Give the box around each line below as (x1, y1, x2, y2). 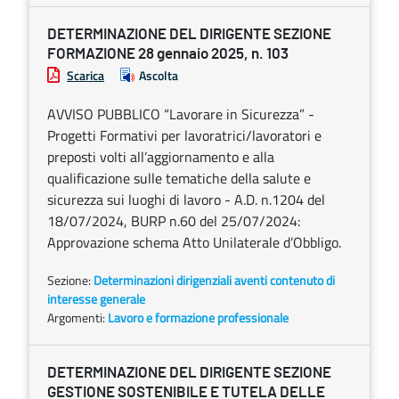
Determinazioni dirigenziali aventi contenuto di (94, 271, 335, 289)
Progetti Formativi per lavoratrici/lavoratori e (47, 125, 322, 146)
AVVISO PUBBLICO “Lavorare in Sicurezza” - (47, 103, 314, 125)
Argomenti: (47, 308, 108, 327)
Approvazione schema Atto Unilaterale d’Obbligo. (47, 232, 341, 253)
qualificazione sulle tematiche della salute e (47, 167, 311, 189)
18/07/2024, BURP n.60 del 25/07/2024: (47, 210, 300, 232)
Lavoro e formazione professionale (108, 308, 289, 327)
